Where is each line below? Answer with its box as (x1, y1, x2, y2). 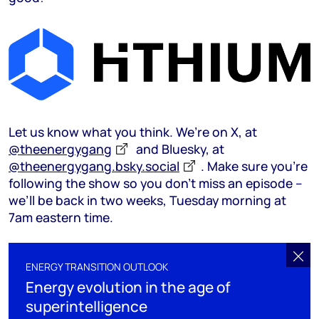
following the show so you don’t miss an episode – (9, 174, 303, 192)
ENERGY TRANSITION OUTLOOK (26, 260, 168, 274)
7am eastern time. (9, 209, 113, 226)
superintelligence (26, 296, 147, 317)
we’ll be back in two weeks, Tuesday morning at (9, 192, 286, 209)
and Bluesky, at (133, 140, 224, 158)
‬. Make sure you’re (201, 157, 308, 175)
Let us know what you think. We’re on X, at (9, 123, 257, 141)
